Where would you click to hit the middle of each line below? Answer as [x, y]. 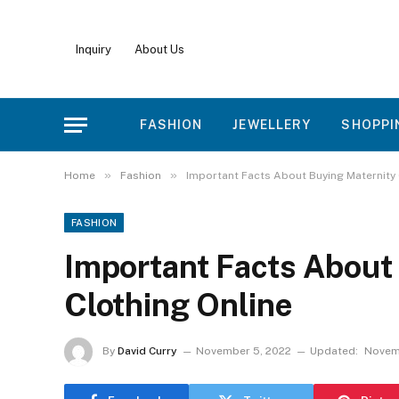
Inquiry [94, 49]
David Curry [147, 351]
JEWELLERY [272, 125]
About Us [159, 49]
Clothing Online [179, 305]
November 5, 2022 [244, 351]
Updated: [334, 351]
